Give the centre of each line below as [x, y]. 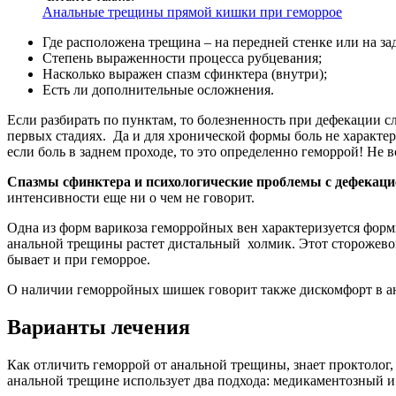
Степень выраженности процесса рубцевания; [182, 58]
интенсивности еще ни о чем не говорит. [131, 198]
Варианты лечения [99, 327]
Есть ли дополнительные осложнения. [158, 90]
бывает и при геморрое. [79, 260]
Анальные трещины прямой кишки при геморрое [192, 12]
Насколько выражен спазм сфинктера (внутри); [185, 74]
